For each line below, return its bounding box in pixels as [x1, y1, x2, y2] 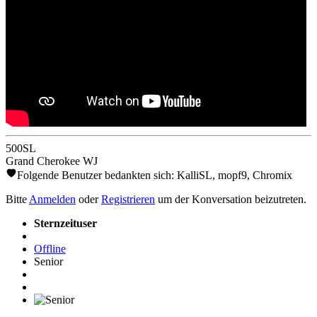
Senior [34, 255, 63, 267]
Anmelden [29, 192, 76, 205]
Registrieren [101, 192, 155, 205]
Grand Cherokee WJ [6, 154, 98, 167]
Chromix [253, 168, 292, 181]
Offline [34, 242, 66, 255]
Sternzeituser [34, 217, 97, 229]
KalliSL [177, 168, 212, 181]
